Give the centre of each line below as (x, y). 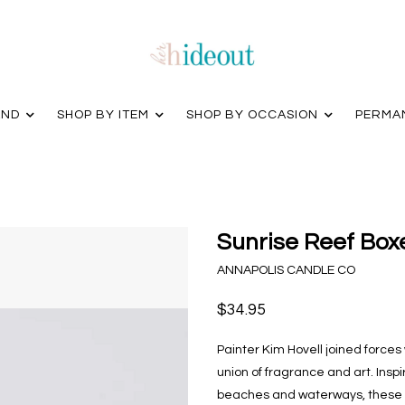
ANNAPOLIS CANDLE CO (286, 270)
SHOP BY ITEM (103, 115)
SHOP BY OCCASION (252, 115)
